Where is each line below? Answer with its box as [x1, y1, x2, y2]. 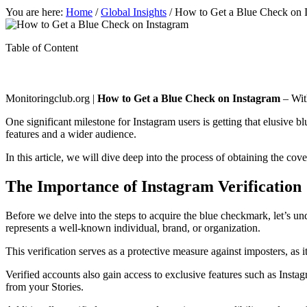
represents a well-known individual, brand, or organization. [5, 221, 260, 234]
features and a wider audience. [5, 127, 136, 140]
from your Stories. [5, 280, 84, 293]
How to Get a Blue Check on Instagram [97, 92, 280, 104]
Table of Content [5, 41, 78, 53]
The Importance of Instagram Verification [5, 177, 302, 195]
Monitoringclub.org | [5, 92, 97, 104]
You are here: [5, 5, 66, 18]
